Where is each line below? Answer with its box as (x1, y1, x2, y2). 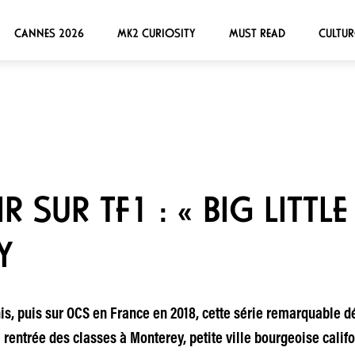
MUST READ (228, 25, 285, 40)
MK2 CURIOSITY (116, 25, 196, 40)
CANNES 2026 (13, 25, 84, 40)
